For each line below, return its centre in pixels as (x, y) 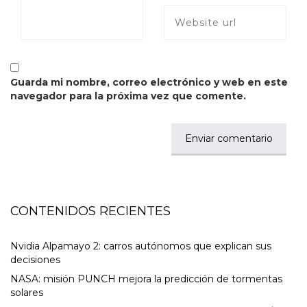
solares (27, 293)
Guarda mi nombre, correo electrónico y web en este (149, 83)
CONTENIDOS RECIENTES (90, 211)
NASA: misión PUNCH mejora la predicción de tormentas (146, 279)
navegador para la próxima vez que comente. (128, 96)
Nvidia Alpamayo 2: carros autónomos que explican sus (141, 246)
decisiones (35, 260)
